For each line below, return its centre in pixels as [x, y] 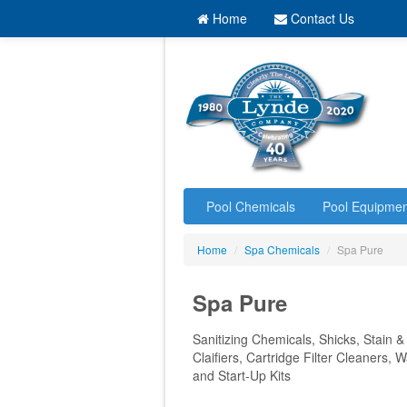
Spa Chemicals [282, 250]
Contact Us [321, 18]
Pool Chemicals [251, 207]
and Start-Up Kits [242, 376]
